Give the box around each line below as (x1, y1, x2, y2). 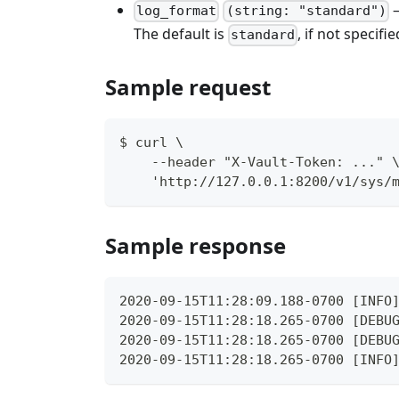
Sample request (105, 71, 271, 102)
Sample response (105, 230, 286, 260)
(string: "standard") (225, 3, 387, 20)
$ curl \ (119, 134, 183, 151)
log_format (136, 3, 217, 20)
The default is (134, 24, 228, 45)
